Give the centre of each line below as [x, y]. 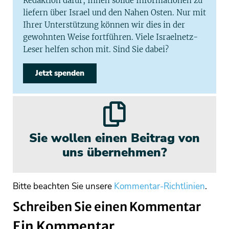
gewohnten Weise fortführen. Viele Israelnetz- [110, 37]
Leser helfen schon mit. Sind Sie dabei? [96, 50]
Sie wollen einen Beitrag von [114, 138]
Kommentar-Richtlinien [159, 187]
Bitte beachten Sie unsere [63, 187]
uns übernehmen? [114, 153]
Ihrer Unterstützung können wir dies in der [104, 25]
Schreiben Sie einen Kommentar [107, 207]
